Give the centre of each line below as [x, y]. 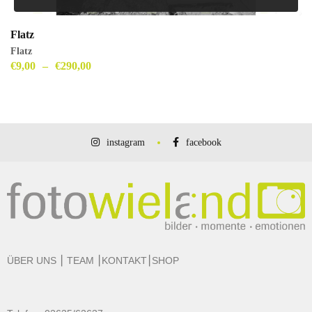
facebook [203, 142]
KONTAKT [124, 261]
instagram [125, 142]
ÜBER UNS [32, 261]
